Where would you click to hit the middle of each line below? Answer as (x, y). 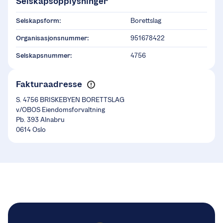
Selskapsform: (39, 21)
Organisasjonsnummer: (53, 38)
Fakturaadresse (49, 84)
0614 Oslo (31, 130)
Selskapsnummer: (44, 56)
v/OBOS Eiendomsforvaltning (60, 110)
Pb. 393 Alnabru (40, 120)
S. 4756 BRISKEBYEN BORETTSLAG (70, 100)
